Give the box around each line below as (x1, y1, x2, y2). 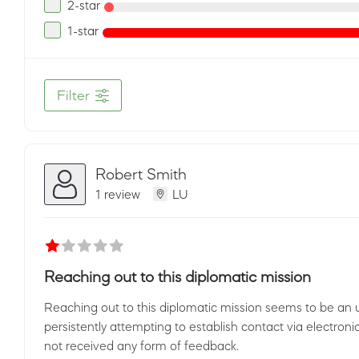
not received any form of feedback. (44, 339, 239, 352)
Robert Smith (95, 165, 187, 182)
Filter (57, 88, 90, 103)
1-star (67, 24, 99, 37)
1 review (95, 187, 140, 200)
